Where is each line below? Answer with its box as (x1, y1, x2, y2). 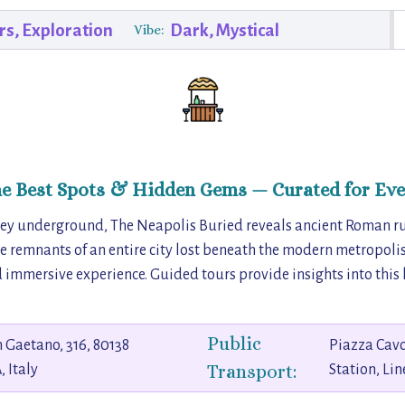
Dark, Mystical (169, 20, 279, 40)
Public (206, 332, 261, 354)
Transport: (206, 360, 297, 382)
